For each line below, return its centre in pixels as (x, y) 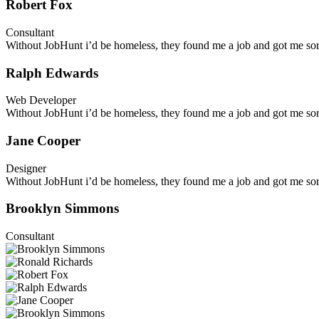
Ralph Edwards (52, 73)
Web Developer (41, 100)
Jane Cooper (43, 140)
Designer (26, 168)
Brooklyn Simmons (62, 209)
